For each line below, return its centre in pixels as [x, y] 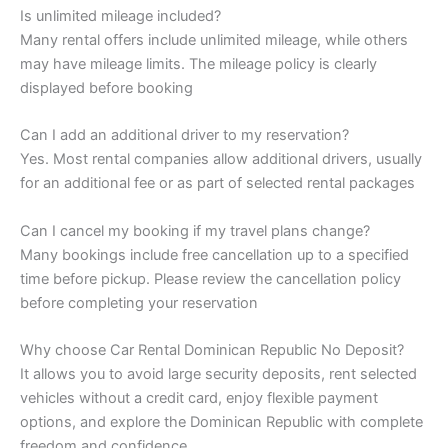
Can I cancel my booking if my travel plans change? [195, 230]
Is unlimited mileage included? [120, 16]
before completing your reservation [139, 302]
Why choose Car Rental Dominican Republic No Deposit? [212, 350]
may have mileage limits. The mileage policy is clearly [198, 64]
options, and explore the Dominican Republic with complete [221, 422]
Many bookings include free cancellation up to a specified [214, 254]
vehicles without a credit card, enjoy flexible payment [199, 398]
